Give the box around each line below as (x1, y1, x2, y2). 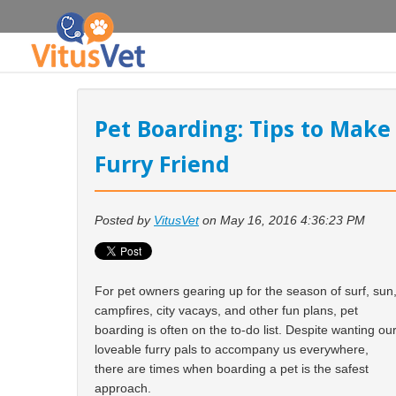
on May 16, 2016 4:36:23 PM (199, 212, 365, 227)
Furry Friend (95, 148, 230, 179)
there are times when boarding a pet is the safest (95, 361, 369, 376)
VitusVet (154, 212, 199, 227)
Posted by (95, 212, 154, 227)
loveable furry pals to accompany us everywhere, (95, 341, 369, 356)
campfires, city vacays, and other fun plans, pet (95, 302, 358, 317)
